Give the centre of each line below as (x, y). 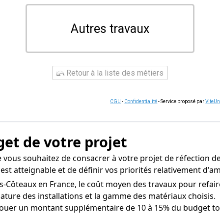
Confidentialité (141, 101)
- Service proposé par (181, 101)
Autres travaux (110, 28)
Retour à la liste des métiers (114, 73)
